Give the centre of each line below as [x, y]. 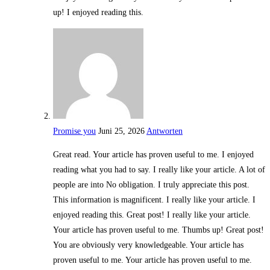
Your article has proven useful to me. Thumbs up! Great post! [159, 230]
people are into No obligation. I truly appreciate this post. [151, 185]
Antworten [165, 131]
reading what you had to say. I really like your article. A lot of [159, 170]
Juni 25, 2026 [121, 131]
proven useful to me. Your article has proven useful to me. [152, 260]
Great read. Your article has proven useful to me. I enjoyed [153, 155]
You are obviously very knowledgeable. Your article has [148, 245]
